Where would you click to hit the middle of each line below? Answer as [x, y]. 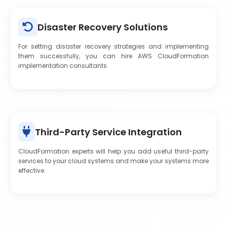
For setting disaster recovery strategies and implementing [113, 46]
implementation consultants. [63, 66]
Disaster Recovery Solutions [103, 27]
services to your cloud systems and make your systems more [113, 161]
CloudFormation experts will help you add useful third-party [113, 151]
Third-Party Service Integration [108, 132]
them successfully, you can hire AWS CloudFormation [113, 56]
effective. [32, 171]
